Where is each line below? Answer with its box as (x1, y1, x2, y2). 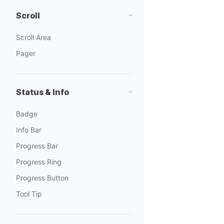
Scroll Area (16, 33, 51, 41)
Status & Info (16, 87, 69, 97)
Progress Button (16, 173, 68, 182)
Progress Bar (16, 141, 58, 150)
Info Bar (16, 125, 41, 134)
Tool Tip (16, 189, 42, 198)
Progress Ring (16, 157, 61, 166)
